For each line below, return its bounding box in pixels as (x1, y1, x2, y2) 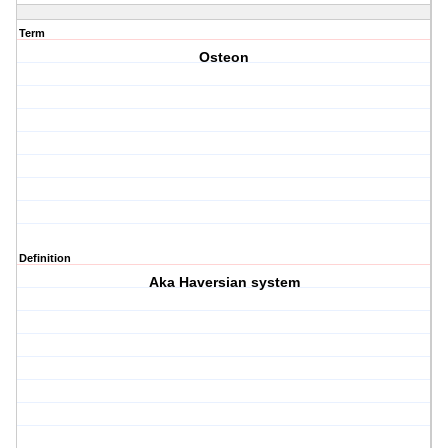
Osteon (199, 49, 250, 66)
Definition (19, 252, 71, 265)
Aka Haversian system (148, 274, 300, 291)
